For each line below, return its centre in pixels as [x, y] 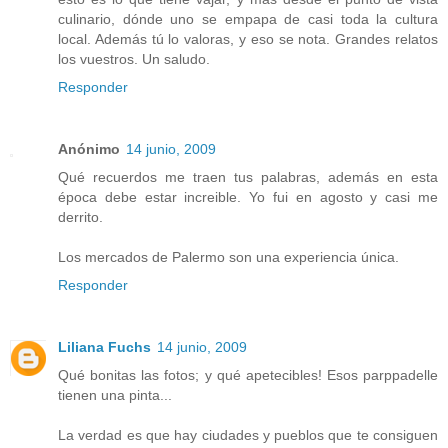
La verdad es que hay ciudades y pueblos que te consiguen [248, 434]
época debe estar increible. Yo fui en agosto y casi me [248, 196]
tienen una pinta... [115, 394]
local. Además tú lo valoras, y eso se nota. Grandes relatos [248, 38]
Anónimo [89, 148]
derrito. [80, 216]
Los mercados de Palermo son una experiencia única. [228, 256]
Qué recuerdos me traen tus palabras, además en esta [248, 176]
